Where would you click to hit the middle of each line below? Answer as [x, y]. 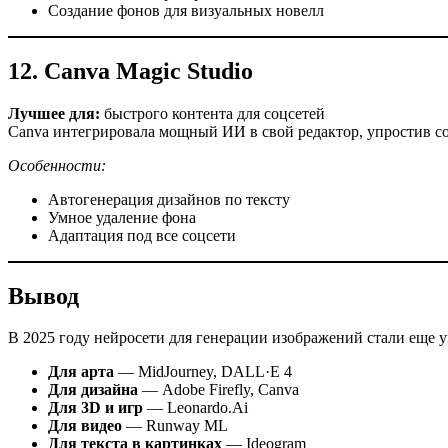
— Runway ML [175, 426]
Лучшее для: [54, 113]
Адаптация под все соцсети [142, 235]
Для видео [85, 426]
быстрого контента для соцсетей [212, 113]
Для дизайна [93, 390]
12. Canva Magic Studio [130, 70]
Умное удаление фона [122, 217]
